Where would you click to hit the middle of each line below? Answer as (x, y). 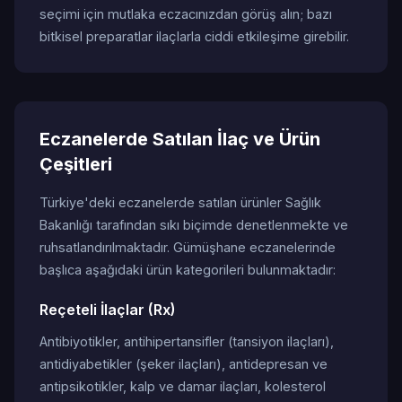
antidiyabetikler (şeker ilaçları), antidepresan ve (184, 364)
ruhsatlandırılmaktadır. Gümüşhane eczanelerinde (188, 247)
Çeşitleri (76, 164)
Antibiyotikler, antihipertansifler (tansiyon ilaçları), (187, 341)
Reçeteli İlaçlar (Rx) (108, 310)
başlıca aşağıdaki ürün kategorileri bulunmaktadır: (188, 270)
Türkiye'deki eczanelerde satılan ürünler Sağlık (180, 202)
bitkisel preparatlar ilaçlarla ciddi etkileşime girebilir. (194, 36)
